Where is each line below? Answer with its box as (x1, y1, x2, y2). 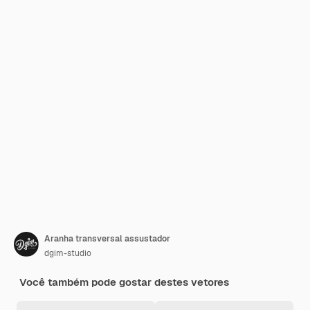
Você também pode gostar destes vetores (19, 275, 229, 289)
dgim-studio (44, 248, 91, 259)
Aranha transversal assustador (44, 233, 170, 244)
